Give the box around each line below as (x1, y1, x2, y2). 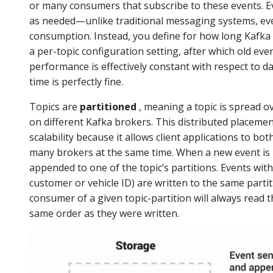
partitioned (80, 100, 136, 113)
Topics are (29, 100, 80, 113)
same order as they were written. (29, 207, 179, 220)
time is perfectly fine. (29, 75, 123, 88)
